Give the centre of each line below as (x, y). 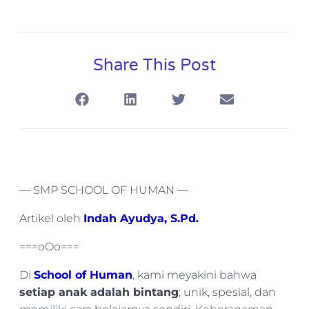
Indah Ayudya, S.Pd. (141, 219)
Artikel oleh (51, 219)
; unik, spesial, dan (227, 292)
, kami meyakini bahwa (195, 275)
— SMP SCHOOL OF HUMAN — (104, 190)
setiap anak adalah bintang (99, 292)
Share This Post (154, 66)
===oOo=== (49, 247)
